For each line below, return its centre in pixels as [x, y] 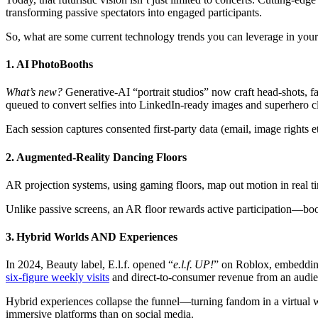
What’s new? [34, 92]
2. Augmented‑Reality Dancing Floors [96, 157]
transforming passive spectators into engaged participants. [134, 12]
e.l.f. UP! [193, 265]
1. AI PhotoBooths [49, 65]
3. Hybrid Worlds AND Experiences [92, 237]
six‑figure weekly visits [57, 278]
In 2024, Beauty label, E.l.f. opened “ [89, 265]
